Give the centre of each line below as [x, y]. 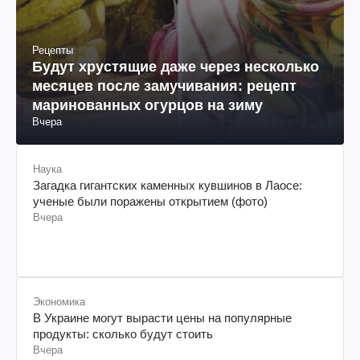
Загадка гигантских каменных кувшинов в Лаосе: [168, 185]
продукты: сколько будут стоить [123, 333]
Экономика [59, 301]
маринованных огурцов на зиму [147, 105]
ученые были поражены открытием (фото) [150, 201]
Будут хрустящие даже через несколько [176, 66]
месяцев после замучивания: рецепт [164, 86]
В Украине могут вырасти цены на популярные [162, 317]
